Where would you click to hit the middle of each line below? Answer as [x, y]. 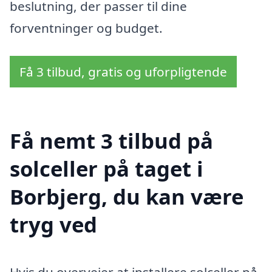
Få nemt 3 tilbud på [111, 140]
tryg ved [53, 224]
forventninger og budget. [86, 28]
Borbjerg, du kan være [127, 196]
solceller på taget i [107, 168]
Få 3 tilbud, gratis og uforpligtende [123, 72]
